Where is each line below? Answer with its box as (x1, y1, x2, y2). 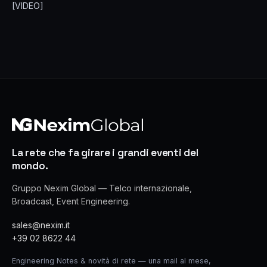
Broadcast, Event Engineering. (12, 196, 130, 206)
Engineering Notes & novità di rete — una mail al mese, (12, 256, 211, 265)
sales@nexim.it (12, 220, 70, 230)
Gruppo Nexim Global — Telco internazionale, (12, 183, 192, 193)
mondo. (12, 159, 48, 172)
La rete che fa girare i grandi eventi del (12, 146, 198, 159)
